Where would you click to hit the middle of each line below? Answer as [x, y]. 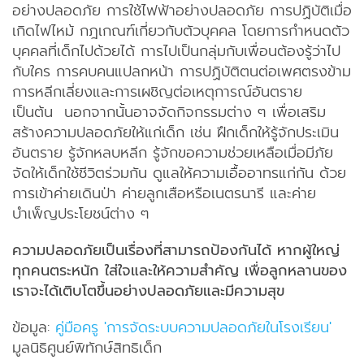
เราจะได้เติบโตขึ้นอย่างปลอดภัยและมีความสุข [148, 291]
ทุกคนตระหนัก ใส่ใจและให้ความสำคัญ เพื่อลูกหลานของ [179, 271]
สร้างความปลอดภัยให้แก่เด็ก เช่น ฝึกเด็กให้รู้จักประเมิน [175, 133]
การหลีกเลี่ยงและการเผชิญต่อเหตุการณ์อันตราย [157, 92]
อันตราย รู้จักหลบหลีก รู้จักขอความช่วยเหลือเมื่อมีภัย [172, 153]
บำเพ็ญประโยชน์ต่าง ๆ [80, 214]
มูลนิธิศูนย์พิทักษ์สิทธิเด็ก [87, 348]
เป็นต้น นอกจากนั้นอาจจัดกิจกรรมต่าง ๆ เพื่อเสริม [169, 113]
